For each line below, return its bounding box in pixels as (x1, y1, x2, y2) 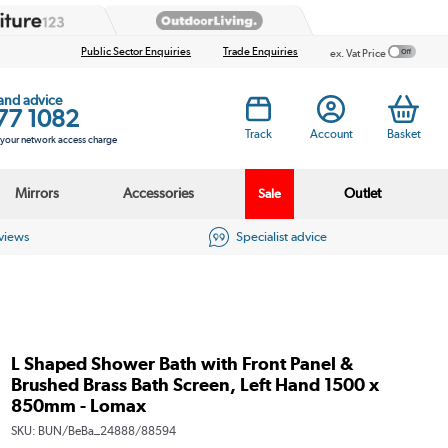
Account (309, 126, 353, 142)
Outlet (344, 184, 382, 203)
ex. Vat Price (330, 46, 388, 60)
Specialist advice (235, 229, 327, 245)
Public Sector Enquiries (81, 45, 191, 59)
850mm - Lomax (10, 394, 146, 416)
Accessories (122, 184, 194, 203)
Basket (386, 126, 421, 142)
